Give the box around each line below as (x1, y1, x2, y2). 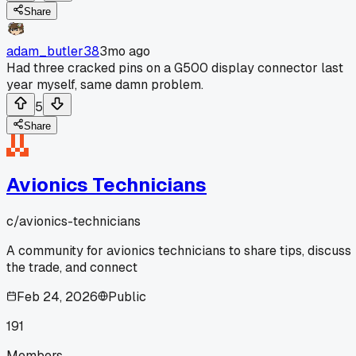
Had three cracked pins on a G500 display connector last (6, 59, 343, 76)
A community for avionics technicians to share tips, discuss (6, 242, 351, 259)
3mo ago (99, 42, 150, 60)
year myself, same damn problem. (6, 75, 203, 93)
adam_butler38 (6, 42, 99, 60)
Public (108, 288, 146, 305)
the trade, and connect (6, 258, 137, 276)
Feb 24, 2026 (17, 288, 98, 305)
